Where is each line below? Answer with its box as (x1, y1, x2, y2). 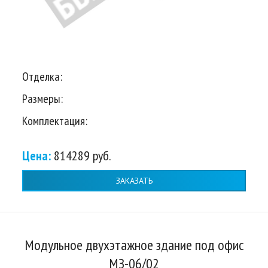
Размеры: (22, 91, 63, 107)
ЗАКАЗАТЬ (115, 175, 153, 186)
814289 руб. (54, 147, 111, 165)
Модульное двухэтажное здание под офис (24, 236, 244, 255)
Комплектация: (22, 113, 87, 129)
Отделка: (22, 69, 62, 85)
